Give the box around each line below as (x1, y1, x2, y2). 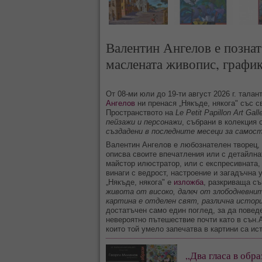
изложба (174, 177, 204, 187)
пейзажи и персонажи (106, 117, 182, 126)
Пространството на (106, 108, 173, 117)
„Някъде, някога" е (106, 177, 174, 187)
